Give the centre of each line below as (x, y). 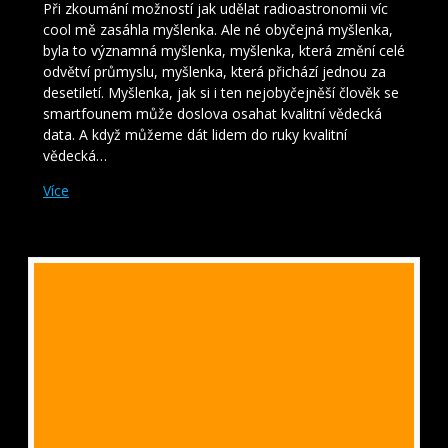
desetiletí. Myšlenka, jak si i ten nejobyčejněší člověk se (221, 93)
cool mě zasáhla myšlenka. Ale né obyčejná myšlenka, (218, 30)
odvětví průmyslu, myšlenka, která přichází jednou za (214, 72)
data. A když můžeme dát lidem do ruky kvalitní (195, 135)
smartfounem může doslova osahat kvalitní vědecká (212, 114)
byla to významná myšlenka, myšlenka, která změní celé (224, 51)
